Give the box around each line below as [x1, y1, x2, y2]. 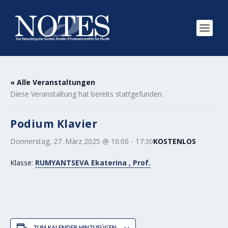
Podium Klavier [10, 117, 97, 131]
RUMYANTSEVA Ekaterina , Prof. [35, 158, 151, 167]
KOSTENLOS [153, 136, 196, 146]
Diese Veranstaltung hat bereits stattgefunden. [10, 89, 163, 99]
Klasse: [10, 158, 35, 167]
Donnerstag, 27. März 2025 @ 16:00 [10, 136, 129, 146]
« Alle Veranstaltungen [10, 77, 95, 87]
